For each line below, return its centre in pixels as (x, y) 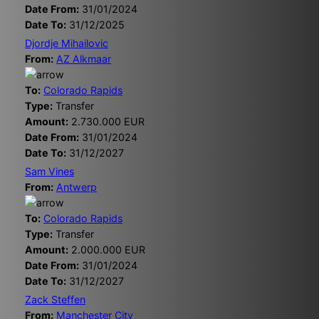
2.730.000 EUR (106, 122)
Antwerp (77, 187)
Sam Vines (49, 172)
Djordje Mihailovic (67, 43)
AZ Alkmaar (84, 59)
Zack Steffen (55, 300)
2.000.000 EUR (107, 250)
